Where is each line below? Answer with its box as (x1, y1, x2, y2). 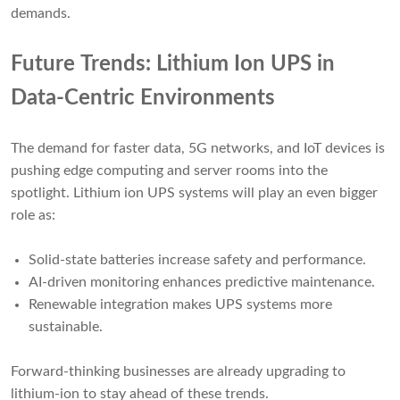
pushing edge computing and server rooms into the (11, 163, 328, 179)
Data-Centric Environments (11, 87, 275, 110)
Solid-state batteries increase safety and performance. (29, 253, 366, 268)
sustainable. (29, 320, 103, 335)
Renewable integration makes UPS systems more (29, 297, 332, 312)
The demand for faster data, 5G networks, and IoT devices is (11, 141, 385, 156)
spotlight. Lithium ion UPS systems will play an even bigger (11, 186, 378, 201)
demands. (11, 6, 71, 21)
